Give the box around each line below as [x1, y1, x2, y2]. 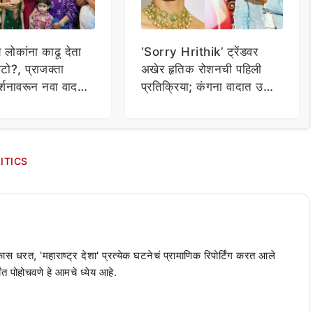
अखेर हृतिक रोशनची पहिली [140, 62, 262, 77]
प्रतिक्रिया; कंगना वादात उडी [140, 80, 274, 94]
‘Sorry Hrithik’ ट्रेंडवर [140, 45, 259, 59]
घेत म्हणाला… [140, 97, 201, 112]
